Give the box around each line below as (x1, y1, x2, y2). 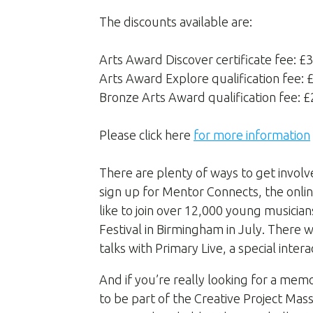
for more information (194, 128, 310, 142)
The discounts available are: (99, 15, 255, 29)
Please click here (99, 128, 194, 142)
